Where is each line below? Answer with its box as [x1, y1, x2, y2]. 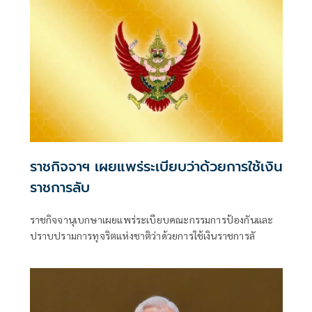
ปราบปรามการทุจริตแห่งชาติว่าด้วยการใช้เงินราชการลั [29, 229, 255, 242]
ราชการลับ [29, 177, 90, 198]
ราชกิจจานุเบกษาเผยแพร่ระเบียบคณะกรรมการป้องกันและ [29, 213, 274, 226]
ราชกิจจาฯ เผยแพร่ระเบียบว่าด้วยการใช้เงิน [29, 156, 283, 178]
